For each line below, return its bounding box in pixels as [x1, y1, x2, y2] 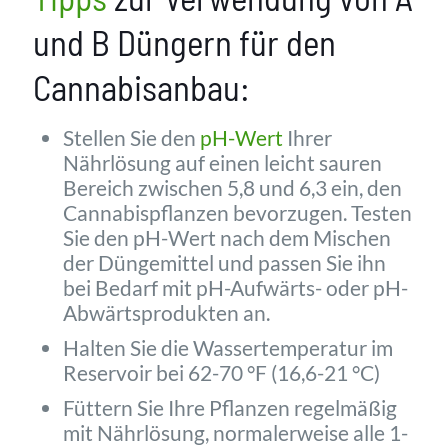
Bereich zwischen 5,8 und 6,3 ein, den [63, 175, 402, 201]
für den [232, 21, 336, 64]
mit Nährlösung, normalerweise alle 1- [63, 420, 408, 446]
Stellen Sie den [63, 125, 200, 151]
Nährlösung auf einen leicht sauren [63, 150, 382, 176]
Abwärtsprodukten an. [63, 300, 270, 326]
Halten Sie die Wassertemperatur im [63, 335, 393, 361]
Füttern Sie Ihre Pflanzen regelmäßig [63, 395, 397, 421]
